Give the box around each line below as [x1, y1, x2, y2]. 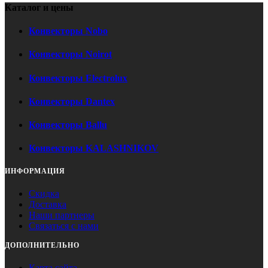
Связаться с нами [29, 220, 99, 231]
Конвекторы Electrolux [29, 72, 127, 83]
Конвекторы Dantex [29, 96, 115, 106]
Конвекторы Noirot [29, 49, 112, 60]
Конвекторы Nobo [29, 26, 108, 36]
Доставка [29, 199, 66, 209]
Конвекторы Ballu [29, 120, 107, 130]
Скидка [29, 188, 59, 199]
